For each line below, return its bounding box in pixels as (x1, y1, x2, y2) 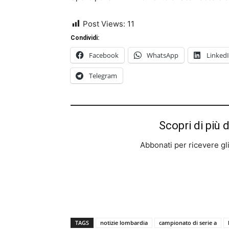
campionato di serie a (159, 219, 217, 226)
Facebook (89, 51, 119, 60)
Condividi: (71, 34, 99, 41)
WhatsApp (147, 51, 178, 60)
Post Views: (83, 19, 125, 29)
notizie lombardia (100, 219, 148, 226)
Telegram (89, 71, 117, 80)
